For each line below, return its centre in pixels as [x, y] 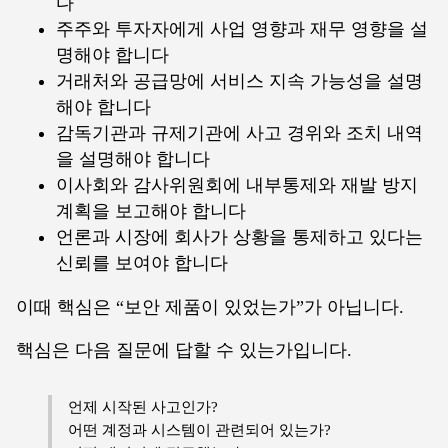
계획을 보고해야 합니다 [151, 210]
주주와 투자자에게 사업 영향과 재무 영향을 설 [242, 28]
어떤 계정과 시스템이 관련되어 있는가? [199, 430]
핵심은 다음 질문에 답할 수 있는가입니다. [184, 350]
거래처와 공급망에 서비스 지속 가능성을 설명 [239, 80]
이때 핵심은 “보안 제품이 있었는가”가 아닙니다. [210, 306]
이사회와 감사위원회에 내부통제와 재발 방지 [237, 184]
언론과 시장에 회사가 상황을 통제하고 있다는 [239, 236]
